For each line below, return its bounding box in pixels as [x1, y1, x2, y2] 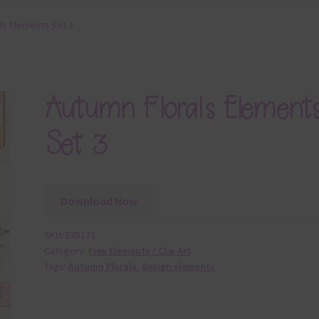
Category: [44, 244, 89, 258]
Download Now [60, 193, 137, 208]
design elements [142, 260, 216, 273]
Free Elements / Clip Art [88, 244, 192, 258]
